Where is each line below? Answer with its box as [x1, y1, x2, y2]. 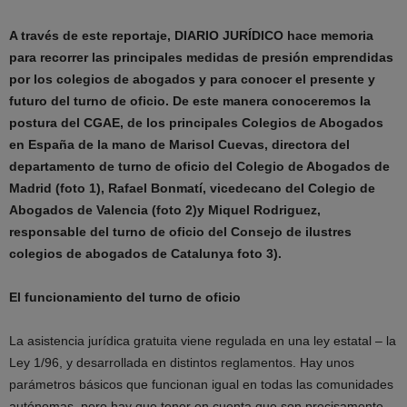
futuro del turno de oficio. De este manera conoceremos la [9, 94, 371, 108]
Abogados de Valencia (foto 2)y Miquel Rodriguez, [9, 203, 321, 217]
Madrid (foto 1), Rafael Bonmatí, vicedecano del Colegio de [9, 181, 375, 195]
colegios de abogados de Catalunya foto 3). [9, 246, 282, 261]
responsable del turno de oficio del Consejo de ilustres [9, 224, 352, 239]
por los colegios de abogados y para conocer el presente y [9, 72, 375, 86]
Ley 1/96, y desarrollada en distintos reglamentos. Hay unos [9, 355, 354, 370]
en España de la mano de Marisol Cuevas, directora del [9, 137, 350, 152]
